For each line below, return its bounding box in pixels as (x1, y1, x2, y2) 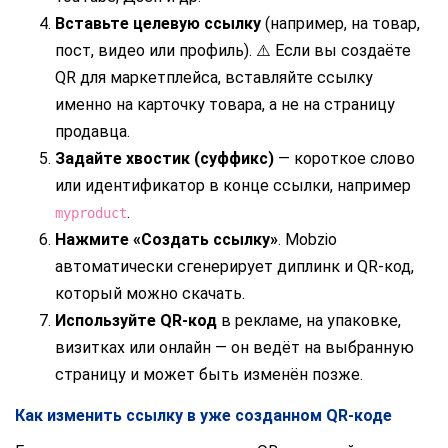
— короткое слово (274, 148, 415, 168)
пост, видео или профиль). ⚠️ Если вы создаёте (55, 40, 411, 60)
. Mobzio (278, 229, 337, 249)
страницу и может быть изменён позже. (55, 364, 363, 384)
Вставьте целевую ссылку (55, 13, 261, 33)
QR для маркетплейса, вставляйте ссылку (55, 67, 373, 87)
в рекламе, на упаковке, (217, 310, 401, 330)
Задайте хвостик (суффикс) (55, 148, 274, 168)
